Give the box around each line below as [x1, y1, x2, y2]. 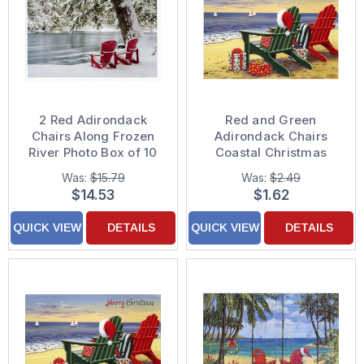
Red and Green [225, 112, 317, 128]
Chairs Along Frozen [31, 128, 155, 145]
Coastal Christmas [214, 145, 327, 161]
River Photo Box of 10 [28, 145, 158, 161]
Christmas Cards [41, 161, 145, 177]
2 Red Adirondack [39, 112, 147, 128]
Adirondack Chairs [214, 128, 328, 145]
